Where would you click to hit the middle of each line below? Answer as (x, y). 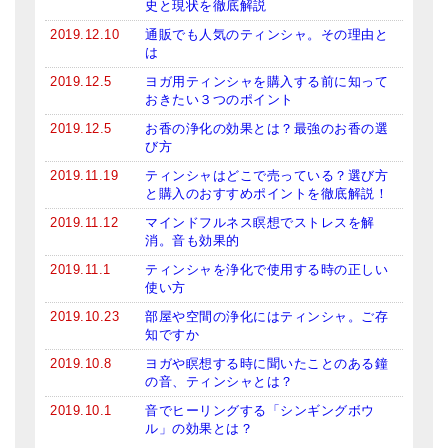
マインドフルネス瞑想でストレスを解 (260, 222)
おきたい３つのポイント (219, 99)
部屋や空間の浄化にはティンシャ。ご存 (266, 316)
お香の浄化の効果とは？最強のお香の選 (266, 128)
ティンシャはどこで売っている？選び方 (266, 175)
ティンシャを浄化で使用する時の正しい (266, 269)
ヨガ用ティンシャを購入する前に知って (266, 81)
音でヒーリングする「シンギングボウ (260, 410)
